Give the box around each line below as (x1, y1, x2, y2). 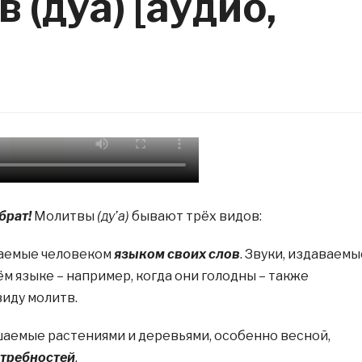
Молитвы (31, 208, 97, 224)
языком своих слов (113, 246, 240, 262)
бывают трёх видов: (128, 208, 262, 224)
